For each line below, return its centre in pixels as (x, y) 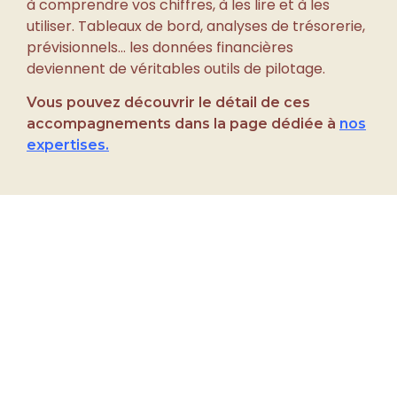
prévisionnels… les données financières (160, 46)
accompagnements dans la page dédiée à (183, 122)
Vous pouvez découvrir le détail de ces (168, 101)
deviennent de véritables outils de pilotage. (176, 67)
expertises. (68, 144)
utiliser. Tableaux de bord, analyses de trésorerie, (196, 25)
